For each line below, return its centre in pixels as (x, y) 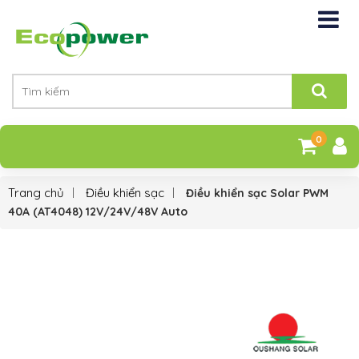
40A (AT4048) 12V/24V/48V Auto (98, 212)
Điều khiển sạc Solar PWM (257, 194)
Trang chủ (36, 193)
